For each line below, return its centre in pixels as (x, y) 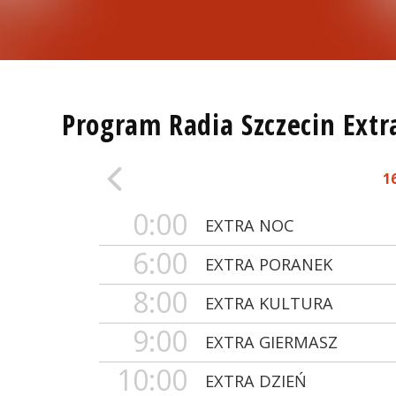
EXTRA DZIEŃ (256, 381)
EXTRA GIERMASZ (271, 343)
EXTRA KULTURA (269, 304)
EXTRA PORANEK (269, 265)
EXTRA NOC (250, 226)
